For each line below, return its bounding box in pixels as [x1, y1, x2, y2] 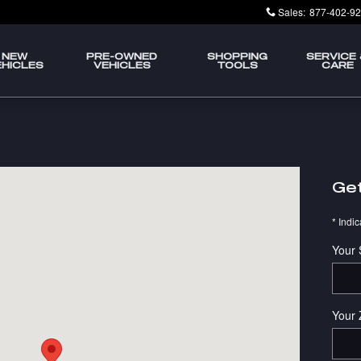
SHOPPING [206, 51, 268, 61]
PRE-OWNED [86, 51, 158, 61]
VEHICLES [93, 60, 151, 70]
